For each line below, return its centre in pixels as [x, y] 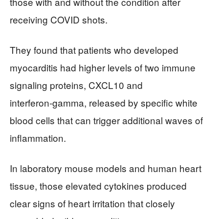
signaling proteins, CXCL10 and [76, 85]
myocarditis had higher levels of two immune [103, 67]
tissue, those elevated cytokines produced [98, 186]
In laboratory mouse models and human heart [106, 168]
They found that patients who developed [94, 50]
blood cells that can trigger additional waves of [106, 120]
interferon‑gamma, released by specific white [104, 102]
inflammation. [38, 138]
